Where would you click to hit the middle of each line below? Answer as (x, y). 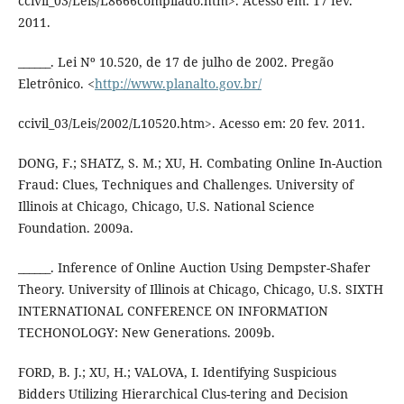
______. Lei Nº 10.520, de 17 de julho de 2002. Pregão (175, 62)
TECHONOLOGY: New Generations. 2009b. (146, 333)
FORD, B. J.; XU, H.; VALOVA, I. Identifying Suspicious (177, 372)
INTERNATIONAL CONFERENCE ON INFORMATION (173, 311)
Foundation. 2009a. (75, 228)
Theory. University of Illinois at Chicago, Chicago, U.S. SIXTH (200, 289)
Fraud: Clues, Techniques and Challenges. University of (185, 185)
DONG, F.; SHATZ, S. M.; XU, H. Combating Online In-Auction (200, 163)
